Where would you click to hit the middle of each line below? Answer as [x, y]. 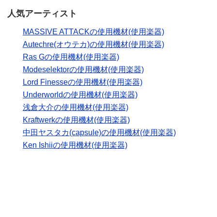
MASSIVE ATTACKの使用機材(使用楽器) [93, 32]
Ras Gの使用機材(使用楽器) [71, 57]
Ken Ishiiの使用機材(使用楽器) [75, 145]
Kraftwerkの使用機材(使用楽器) [76, 120]
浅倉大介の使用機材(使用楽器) [76, 108]
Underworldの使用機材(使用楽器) [80, 95]
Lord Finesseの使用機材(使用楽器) [83, 82]
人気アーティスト [42, 14]
